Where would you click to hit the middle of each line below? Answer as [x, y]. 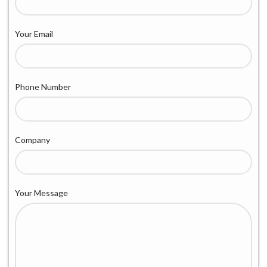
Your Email [34, 33]
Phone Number [43, 86]
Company [32, 139]
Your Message [41, 193]
